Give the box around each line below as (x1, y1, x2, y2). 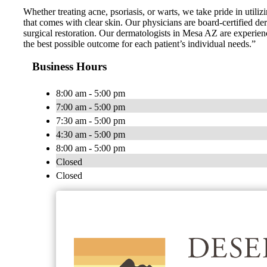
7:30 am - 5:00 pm (56, 116, 125, 126)
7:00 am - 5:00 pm (56, 102, 125, 113)
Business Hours (32, 60, 107, 73)
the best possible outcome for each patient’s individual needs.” (23, 38, 256, 49)
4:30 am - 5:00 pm (56, 129, 125, 140)
